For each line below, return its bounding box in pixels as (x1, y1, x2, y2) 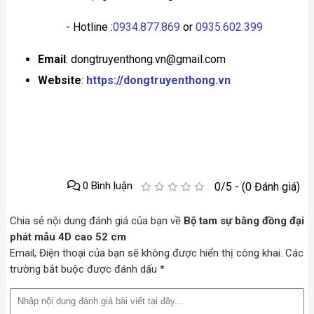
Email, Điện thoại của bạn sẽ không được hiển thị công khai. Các (9, 247, 303, 260)
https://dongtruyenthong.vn (86, 74, 231, 88)
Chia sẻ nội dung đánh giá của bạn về (9, 214, 184, 228)
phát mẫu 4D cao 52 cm (9, 231, 126, 244)
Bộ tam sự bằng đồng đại (183, 214, 304, 228)
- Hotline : (9, 20, 113, 34)
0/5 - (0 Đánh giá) (214, 180, 300, 194)
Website (37, 74, 81, 88)
